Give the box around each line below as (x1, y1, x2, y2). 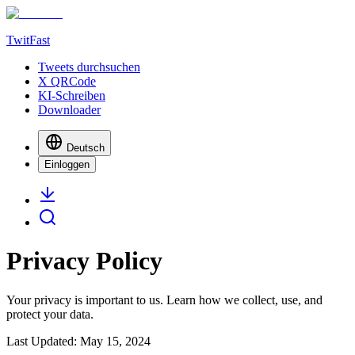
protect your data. (6, 307, 94, 321)
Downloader (38, 103, 101, 116)
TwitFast (6, 33, 50, 47)
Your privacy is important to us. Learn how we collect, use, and (6, 292, 323, 307)
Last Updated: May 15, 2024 (6, 334, 151, 348)
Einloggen (44, 158, 90, 170)
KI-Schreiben (38, 89, 105, 102)
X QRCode (38, 74, 96, 88)
